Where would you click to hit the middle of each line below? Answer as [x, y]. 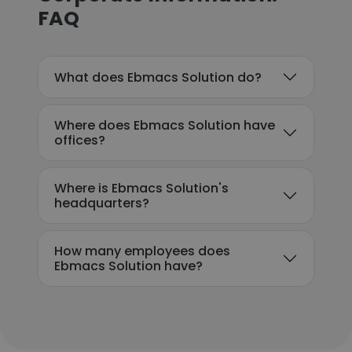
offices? [80, 140]
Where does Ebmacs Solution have [165, 125]
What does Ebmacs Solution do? [158, 77]
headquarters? [102, 203]
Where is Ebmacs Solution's [141, 188]
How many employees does [142, 251]
